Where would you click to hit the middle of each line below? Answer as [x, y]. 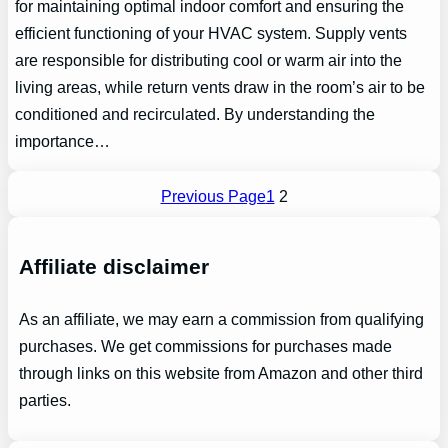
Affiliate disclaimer [113, 266]
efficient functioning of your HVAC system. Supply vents [211, 33]
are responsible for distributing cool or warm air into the [209, 60]
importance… [63, 141]
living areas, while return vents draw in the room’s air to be [220, 87]
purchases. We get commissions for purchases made [205, 347]
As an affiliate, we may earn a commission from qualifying [221, 320]
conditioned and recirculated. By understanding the [195, 114]
